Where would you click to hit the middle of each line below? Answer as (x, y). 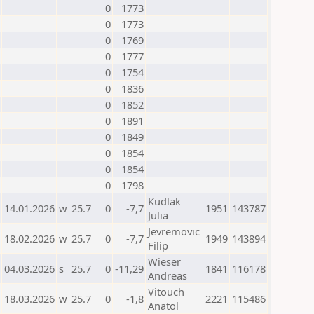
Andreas (168, 275)
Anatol (163, 306)
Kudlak (164, 201)
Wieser (164, 261)
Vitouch (166, 292)
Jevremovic (174, 231)
